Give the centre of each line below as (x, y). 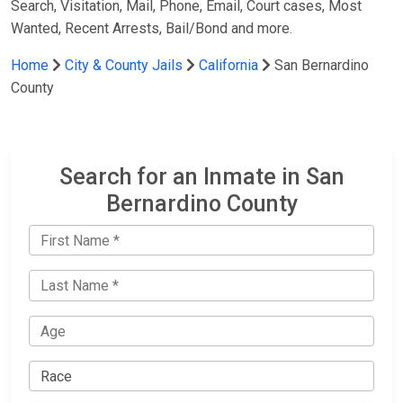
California (228, 65)
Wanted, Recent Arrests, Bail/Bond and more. (152, 28)
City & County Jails (124, 65)
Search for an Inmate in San (201, 177)
